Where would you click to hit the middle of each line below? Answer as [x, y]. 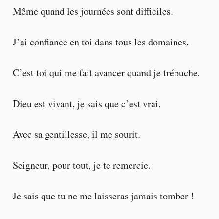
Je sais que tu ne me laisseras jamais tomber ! [103, 196]
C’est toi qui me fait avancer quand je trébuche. [106, 72]
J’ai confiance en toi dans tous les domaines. [100, 42]
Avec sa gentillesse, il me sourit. [76, 134]
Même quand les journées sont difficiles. [93, 11]
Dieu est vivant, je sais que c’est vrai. [87, 103]
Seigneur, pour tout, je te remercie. [81, 165]
